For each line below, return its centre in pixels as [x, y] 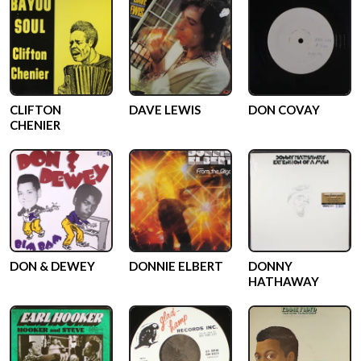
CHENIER [35, 125]
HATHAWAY [284, 281]
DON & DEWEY [52, 266]
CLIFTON [35, 110]
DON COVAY [284, 110]
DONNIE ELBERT [176, 266]
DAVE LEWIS [165, 110]
